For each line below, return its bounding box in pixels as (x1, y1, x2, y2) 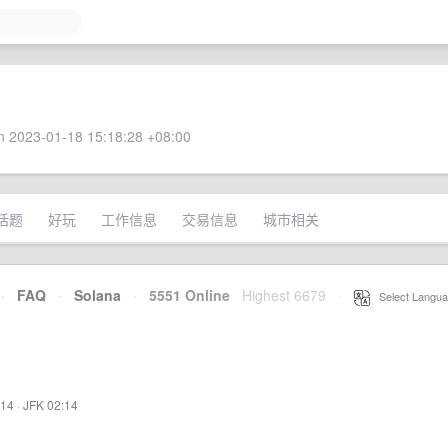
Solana (74, 285, 121, 305)
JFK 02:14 (23, 396, 78, 413)
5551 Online (137, 285, 230, 305)
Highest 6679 (242, 285, 326, 305)
